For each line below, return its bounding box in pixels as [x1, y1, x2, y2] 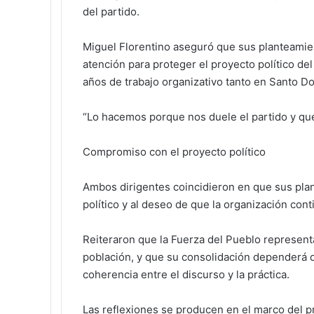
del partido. [83, 4, 139, 18]
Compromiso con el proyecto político [83, 144, 266, 158]
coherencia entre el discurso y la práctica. [83, 267, 289, 281]
